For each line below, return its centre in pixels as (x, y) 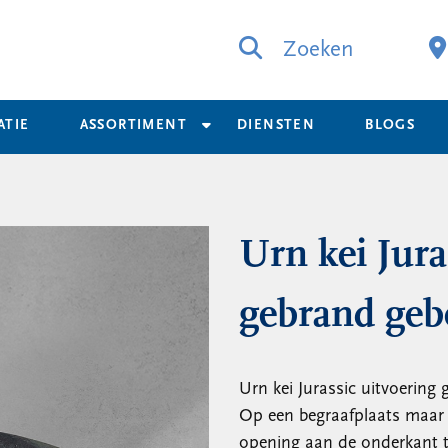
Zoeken (315, 50)
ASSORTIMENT (133, 125)
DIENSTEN (276, 125)
